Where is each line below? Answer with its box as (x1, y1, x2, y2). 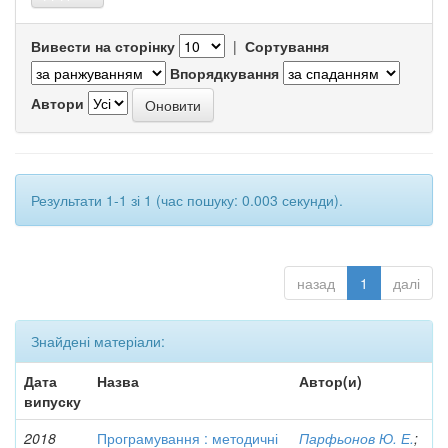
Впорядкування (170, 63, 279, 83)
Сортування (245, 36, 329, 56)
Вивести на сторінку (31, 36, 175, 56)
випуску (24, 391, 81, 411)
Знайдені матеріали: (31, 331, 165, 351)
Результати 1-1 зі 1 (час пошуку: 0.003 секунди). (31, 190, 343, 210)
